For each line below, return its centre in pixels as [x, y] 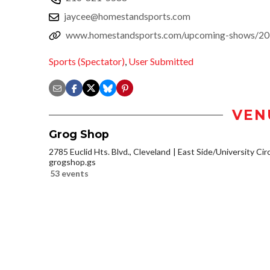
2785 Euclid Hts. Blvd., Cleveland [110, 152]
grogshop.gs [72, 162]
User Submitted [161, 61]
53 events [69, 174]
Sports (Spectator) [87, 61]
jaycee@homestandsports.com [127, 16]
